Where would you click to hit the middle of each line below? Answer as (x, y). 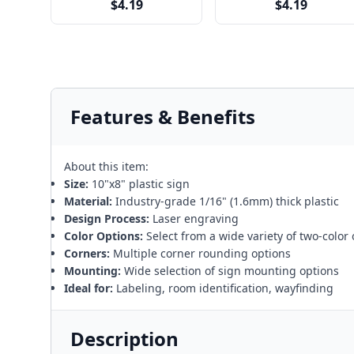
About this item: (106, 166)
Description (124, 339)
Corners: (87, 253)
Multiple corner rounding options (200, 253)
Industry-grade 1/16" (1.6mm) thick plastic (226, 201)
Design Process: (107, 218)
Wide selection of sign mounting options (230, 271)
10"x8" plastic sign (139, 184)
